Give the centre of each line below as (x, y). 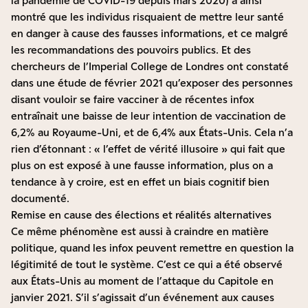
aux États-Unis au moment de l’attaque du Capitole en (142, 281)
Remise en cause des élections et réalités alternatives (141, 215)
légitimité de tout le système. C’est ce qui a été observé (147, 265)
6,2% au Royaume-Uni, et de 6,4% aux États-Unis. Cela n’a (152, 133)
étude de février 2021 (110, 83)
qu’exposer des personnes (228, 83)
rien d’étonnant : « (57, 149)
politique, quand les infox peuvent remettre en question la (152, 248)
